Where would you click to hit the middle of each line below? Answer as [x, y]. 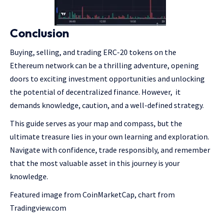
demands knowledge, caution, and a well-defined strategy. [108, 105]
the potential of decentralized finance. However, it [95, 92]
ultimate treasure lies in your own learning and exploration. [110, 137]
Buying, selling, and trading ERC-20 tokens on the [93, 52]
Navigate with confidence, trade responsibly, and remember [110, 150]
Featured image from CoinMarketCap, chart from [92, 195]
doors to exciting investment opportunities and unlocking [107, 79]
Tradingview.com [38, 208]
